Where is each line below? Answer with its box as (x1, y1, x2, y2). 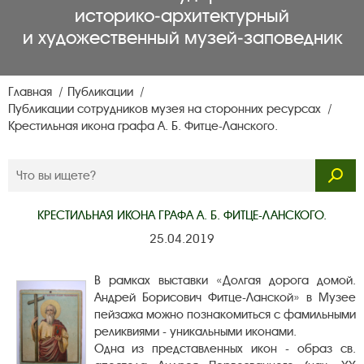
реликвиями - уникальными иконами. (93, 324, 297, 340)
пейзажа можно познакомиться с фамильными (93, 307, 356, 323)
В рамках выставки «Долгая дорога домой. (93, 273, 356, 288)
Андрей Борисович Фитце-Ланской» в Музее (93, 290, 356, 305)
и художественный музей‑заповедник (22, 27, 342, 50)
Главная (8, 84, 55, 100)
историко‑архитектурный (75, 5, 289, 28)
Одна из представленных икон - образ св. (93, 341, 356, 357)
